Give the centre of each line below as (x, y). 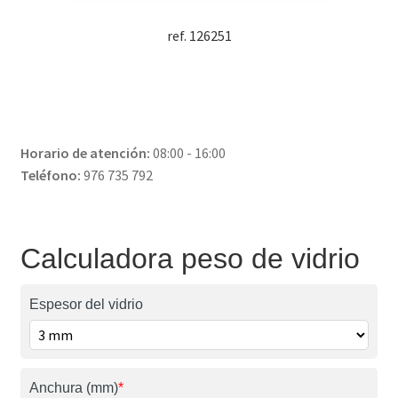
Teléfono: (50, 175)
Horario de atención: (85, 152)
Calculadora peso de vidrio (190, 258)
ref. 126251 (199, 36)
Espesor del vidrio (86, 304)
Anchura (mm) (73, 387)
